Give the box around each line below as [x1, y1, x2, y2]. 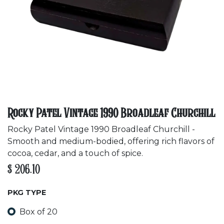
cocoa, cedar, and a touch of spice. [7, 148, 143, 158]
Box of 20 [19, 206, 57, 216]
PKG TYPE [7, 188, 46, 197]
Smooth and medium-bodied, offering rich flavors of [7, 136, 214, 146]
